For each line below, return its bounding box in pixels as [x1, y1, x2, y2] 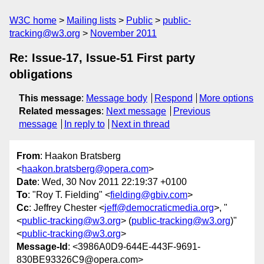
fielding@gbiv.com [110, 190, 187, 200]
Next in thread [111, 119, 170, 129]
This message [19, 93, 81, 103]
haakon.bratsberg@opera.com [22, 164, 148, 174]
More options [199, 93, 254, 103]
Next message [106, 106, 166, 116]
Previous [173, 106, 210, 116]
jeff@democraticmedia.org [104, 203, 214, 213]
